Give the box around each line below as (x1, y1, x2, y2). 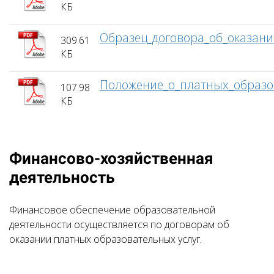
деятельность (9, 168, 115, 187)
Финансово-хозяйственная (9, 149, 213, 168)
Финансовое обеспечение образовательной (9, 203, 215, 217)
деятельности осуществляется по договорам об (9, 218, 229, 231)
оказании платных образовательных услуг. (9, 232, 202, 246)
